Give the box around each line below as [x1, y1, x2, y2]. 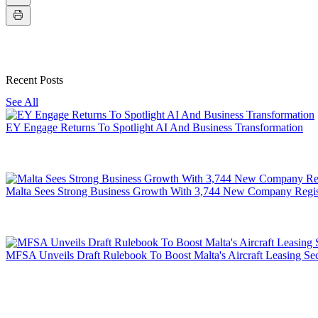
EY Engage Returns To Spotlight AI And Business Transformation [6, 121, 303, 133]
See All [6, 95, 38, 108]
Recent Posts [6, 73, 63, 86]
